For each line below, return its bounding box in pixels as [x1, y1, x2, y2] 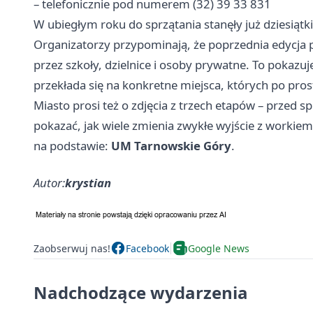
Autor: [34, 175, 65, 191]
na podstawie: [34, 138, 111, 154]
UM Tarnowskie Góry [111, 138, 231, 154]
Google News [188, 241, 249, 255]
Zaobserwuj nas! [34, 241, 110, 255]
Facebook [126, 241, 169, 255]
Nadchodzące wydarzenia [34, 281, 248, 305]
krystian [65, 175, 111, 191]
